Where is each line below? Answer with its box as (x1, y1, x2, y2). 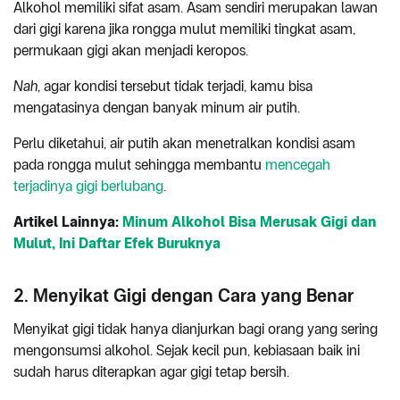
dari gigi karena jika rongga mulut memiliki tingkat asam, (13, 20, 355, 37)
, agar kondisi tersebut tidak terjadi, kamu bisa (37, 77, 312, 95)
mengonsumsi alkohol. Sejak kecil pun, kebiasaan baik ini (13, 341, 360, 359)
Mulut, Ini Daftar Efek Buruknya (13, 234, 221, 252)
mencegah (265, 155, 330, 173)
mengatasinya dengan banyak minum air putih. (13, 98, 300, 116)
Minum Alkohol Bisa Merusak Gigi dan (122, 212, 377, 230)
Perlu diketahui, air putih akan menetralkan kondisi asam (13, 134, 355, 152)
